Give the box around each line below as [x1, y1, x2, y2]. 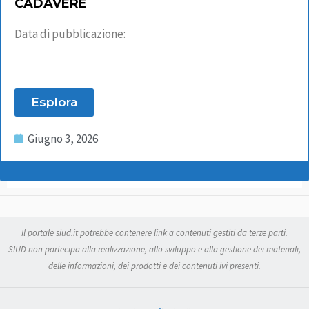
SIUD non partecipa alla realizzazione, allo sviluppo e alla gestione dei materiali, [8, 243, 301, 255]
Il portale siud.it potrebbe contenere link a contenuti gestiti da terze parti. [21, 226, 288, 239]
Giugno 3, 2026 [28, 130, 98, 146]
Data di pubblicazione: [14, 26, 126, 41]
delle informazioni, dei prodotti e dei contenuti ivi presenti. [48, 259, 261, 272]
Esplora [31, 94, 77, 109]
